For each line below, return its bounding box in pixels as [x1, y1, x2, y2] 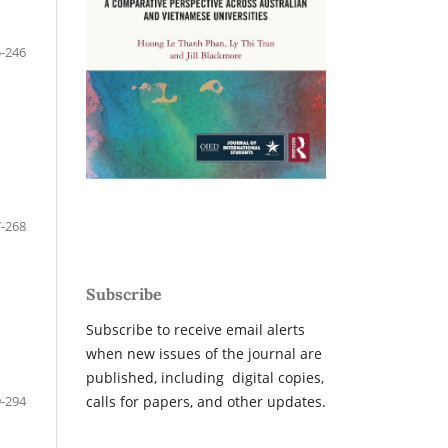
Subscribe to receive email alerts [86, 320, 305, 340]
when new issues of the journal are [86, 344, 322, 364]
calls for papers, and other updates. [86, 392, 326, 412]
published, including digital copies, [86, 368, 324, 388]
